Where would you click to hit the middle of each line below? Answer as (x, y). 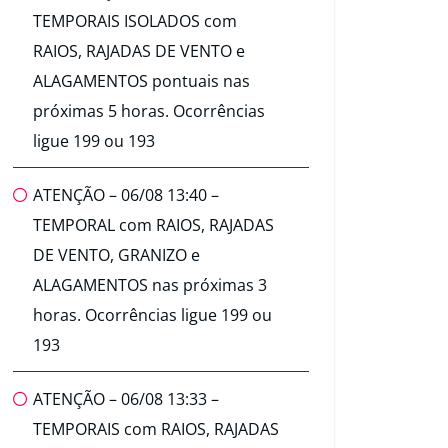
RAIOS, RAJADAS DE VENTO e (139, 51)
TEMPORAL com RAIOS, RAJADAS (153, 225)
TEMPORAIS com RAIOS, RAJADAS (156, 429)
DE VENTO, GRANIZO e (116, 255)
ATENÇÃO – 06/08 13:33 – (126, 399)
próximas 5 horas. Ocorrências (149, 111)
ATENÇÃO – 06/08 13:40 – (126, 195)
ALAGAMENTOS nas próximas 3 (150, 285)
